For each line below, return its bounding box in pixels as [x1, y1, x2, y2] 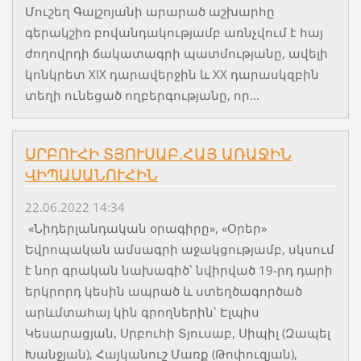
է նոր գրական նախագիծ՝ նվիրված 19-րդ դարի [24, 261, 333, 278]
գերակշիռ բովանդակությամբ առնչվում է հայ [24, 23, 323, 40]
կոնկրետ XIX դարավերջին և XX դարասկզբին [24, 65, 319, 82]
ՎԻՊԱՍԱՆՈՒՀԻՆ [24, 164, 158, 185]
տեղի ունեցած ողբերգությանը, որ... [24, 86, 259, 103]
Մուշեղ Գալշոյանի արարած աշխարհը [24, 2, 275, 19]
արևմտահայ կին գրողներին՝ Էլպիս [24, 303, 259, 320]
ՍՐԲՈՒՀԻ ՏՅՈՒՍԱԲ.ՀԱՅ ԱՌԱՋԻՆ [24, 143, 292, 164]
